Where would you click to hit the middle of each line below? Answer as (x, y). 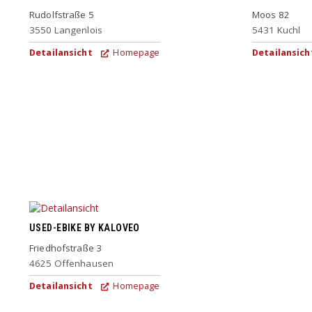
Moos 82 (271, 14)
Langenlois (78, 30)
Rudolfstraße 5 (62, 14)
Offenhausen (84, 263)
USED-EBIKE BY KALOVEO (85, 228)
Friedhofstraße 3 (66, 248)
